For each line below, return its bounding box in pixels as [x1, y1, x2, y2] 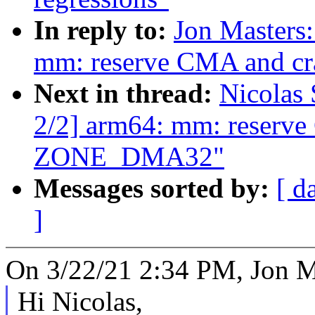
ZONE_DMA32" [34, 141, 224, 172]
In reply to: [34, 15, 174, 46]
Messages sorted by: [34, 173, 276, 204]
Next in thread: [34, 78, 219, 109]
